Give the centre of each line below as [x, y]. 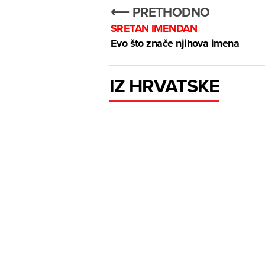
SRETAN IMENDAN [154, 29]
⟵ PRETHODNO [160, 12]
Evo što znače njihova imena [175, 43]
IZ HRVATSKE [164, 86]
